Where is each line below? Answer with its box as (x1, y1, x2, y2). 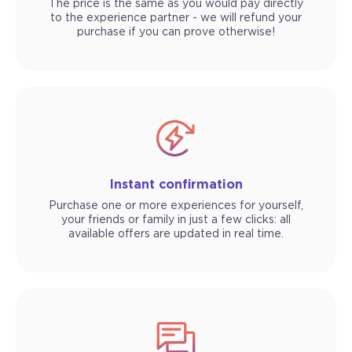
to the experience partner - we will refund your (50, 13, 302, 24)
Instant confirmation (109, 178, 243, 192)
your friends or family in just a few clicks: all (61, 214, 291, 226)
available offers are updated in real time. (68, 229, 284, 240)
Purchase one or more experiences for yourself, (49, 200, 303, 212)
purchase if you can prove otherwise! (77, 27, 275, 38)
